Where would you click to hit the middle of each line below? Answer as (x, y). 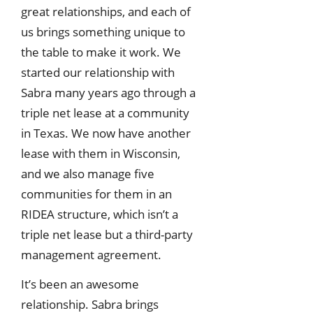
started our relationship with (98, 72)
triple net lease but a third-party (107, 234)
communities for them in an (96, 194)
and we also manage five (88, 173)
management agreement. (91, 254)
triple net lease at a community (105, 112)
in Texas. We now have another (106, 133)
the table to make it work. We (101, 52)
